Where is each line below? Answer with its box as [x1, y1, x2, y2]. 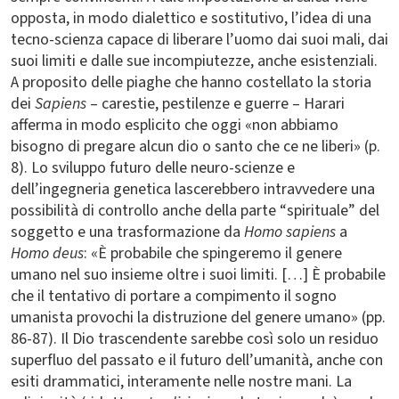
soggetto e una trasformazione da [11, 221, 244, 243]
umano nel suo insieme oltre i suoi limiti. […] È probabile [11, 264, 386, 286]
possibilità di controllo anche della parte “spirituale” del [11, 199, 379, 222]
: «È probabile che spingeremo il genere [84, 242, 342, 265]
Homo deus [11, 242, 84, 265]
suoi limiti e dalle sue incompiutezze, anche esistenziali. [11, 50, 378, 72]
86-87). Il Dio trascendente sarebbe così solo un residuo [11, 328, 379, 350]
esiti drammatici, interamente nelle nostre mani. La [11, 370, 352, 393]
